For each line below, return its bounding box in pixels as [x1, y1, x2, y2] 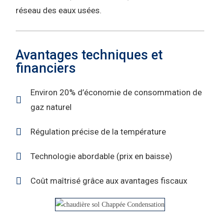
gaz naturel [30, 102, 72, 112]
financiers [16, 60, 76, 76]
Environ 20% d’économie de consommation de [30, 87, 202, 97]
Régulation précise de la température [30, 126, 166, 137]
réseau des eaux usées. [16, 5, 102, 16]
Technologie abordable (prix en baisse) [30, 151, 173, 161]
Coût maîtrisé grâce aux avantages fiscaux [30, 175, 188, 186]
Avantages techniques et [16, 47, 163, 63]
